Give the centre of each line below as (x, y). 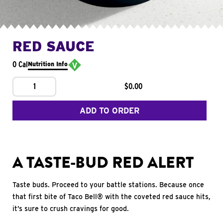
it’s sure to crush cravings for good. (71, 209)
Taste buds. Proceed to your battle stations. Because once (108, 185)
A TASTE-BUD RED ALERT (103, 162)
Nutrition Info (48, 64)
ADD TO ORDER (110, 111)
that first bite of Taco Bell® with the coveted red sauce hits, (111, 197)
